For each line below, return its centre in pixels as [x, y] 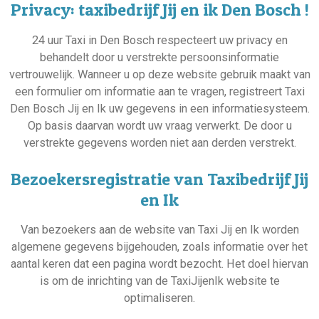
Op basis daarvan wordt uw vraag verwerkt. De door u [159, 125]
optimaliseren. [159, 298]
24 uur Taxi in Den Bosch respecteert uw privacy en [159, 40]
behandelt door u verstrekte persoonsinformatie [159, 57]
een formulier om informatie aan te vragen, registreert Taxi [159, 91]
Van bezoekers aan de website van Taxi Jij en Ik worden [159, 230]
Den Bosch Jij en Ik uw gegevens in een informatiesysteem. [159, 108]
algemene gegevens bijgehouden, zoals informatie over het [159, 247]
